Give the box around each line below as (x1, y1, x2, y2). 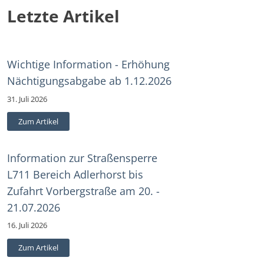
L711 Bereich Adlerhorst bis (7, 167, 143, 181)
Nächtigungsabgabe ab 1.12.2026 (7, 74, 171, 88)
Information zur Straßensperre (7, 150, 157, 165)
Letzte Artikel (7, 5, 120, 28)
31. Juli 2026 (7, 93, 47, 104)
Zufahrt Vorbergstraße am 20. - (7, 183, 160, 198)
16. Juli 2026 (7, 219, 47, 230)
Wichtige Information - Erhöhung (7, 57, 170, 72)
